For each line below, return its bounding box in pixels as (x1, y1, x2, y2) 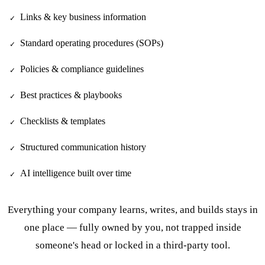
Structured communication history (20, 141, 146, 152)
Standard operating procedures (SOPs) (20, 37, 163, 48)
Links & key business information (20, 11, 146, 22)
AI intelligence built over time (20, 167, 131, 178)
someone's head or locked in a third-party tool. (35, 239, 230, 251)
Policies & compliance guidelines (20, 63, 144, 74)
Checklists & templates (20, 115, 105, 126)
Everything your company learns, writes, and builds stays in (7, 203, 258, 215)
